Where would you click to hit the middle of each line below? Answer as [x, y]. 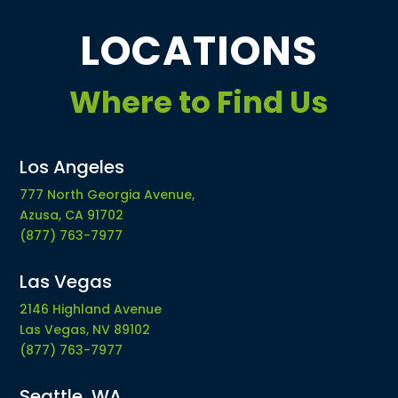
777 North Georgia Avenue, [107, 195]
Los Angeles [72, 167]
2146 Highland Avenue [91, 309]
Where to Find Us [199, 102]
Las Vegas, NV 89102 [85, 330]
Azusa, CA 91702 [72, 215]
